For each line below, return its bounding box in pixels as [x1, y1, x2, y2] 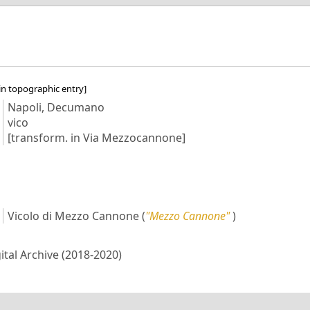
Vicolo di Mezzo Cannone [7, 208, 139, 224]
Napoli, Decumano [7, 100, 104, 116]
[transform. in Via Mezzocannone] [7, 130, 185, 146]
